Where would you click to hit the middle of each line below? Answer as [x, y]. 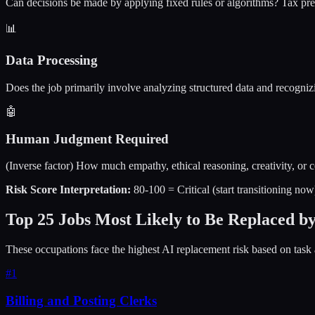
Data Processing [52, 60]
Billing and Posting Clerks [81, 300]
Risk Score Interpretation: [68, 190]
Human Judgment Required [87, 139]
